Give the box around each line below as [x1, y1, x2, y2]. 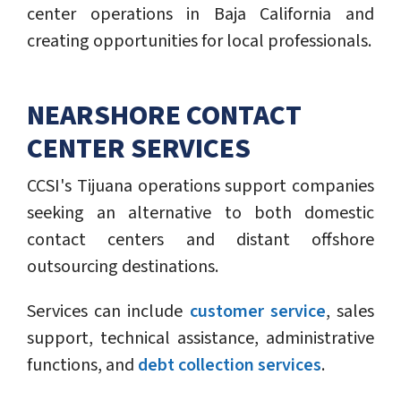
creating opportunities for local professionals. [27, 29, 371, 55]
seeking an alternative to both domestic [27, 200, 374, 226]
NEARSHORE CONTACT [27, 96, 302, 136]
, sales [325, 299, 375, 325]
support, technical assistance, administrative [27, 326, 374, 352]
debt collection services [138, 353, 321, 379]
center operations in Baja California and [27, 2, 374, 28]
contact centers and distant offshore [27, 227, 374, 253]
